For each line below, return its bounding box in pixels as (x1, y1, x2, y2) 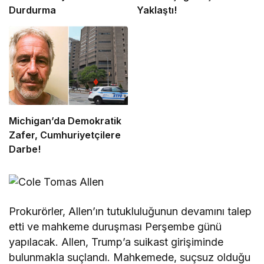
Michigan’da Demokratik (9, 115, 121, 127)
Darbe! (9, 143, 41, 156)
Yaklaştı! (136, 4, 177, 16)
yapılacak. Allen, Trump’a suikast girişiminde (9, 236, 224, 249)
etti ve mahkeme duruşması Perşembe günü (9, 220, 222, 233)
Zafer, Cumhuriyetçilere (9, 129, 121, 141)
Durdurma (9, 4, 56, 16)
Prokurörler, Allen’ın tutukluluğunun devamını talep (9, 205, 252, 218)
